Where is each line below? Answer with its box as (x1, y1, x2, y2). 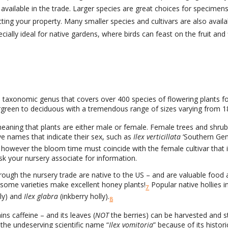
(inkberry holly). (58, 191, 110, 202)
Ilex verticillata (133, 132, 181, 142)
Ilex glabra (24, 191, 59, 202)
